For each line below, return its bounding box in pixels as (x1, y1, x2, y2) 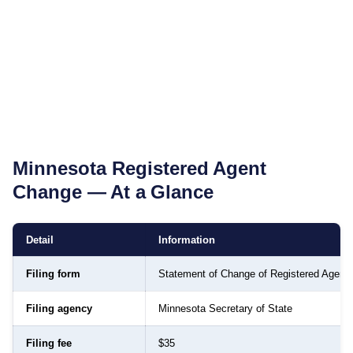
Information (158, 233, 215, 246)
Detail (26, 233, 54, 246)
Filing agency (26, 302, 92, 314)
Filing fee (26, 336, 72, 349)
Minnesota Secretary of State (158, 302, 292, 314)
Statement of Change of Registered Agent (158, 267, 348, 280)
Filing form (26, 267, 80, 280)
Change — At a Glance (13, 180, 214, 203)
